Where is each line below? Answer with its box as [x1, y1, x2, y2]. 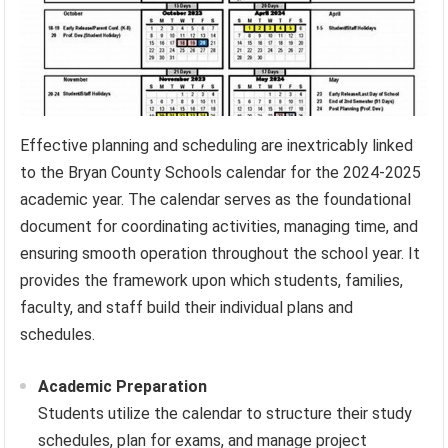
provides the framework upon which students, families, [20, 270, 404, 290]
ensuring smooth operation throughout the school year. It [20, 243, 421, 263]
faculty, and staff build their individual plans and [20, 297, 354, 317]
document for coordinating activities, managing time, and [20, 216, 419, 236]
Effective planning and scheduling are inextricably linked [20, 135, 414, 155]
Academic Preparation [38, 376, 208, 396]
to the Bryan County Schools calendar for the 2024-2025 [20, 162, 422, 182]
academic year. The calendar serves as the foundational [20, 189, 412, 209]
